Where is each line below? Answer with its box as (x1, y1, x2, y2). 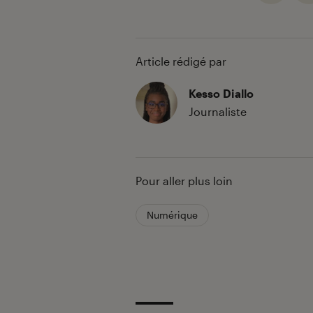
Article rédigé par (136, 54, 226, 68)
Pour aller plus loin (136, 174, 233, 188)
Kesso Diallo (189, 87, 254, 101)
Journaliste (189, 105, 247, 119)
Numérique (147, 209, 198, 221)
